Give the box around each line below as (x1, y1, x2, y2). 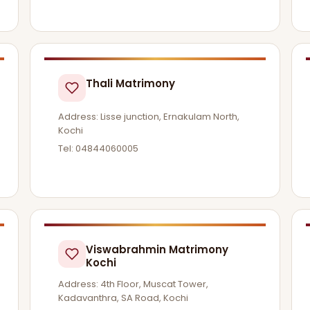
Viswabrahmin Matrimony (85, 241, 228, 257)
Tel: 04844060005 (57, 141, 138, 155)
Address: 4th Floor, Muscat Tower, (57, 277, 208, 291)
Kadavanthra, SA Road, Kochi (57, 291, 188, 304)
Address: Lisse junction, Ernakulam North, (57, 110, 239, 124)
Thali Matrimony (85, 76, 175, 91)
